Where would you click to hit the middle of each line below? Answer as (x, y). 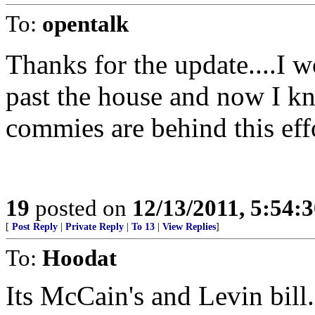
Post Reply (35, 227)
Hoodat (79, 258)
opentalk (85, 24)
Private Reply (95, 227)
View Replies (189, 227)
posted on (81, 208)
